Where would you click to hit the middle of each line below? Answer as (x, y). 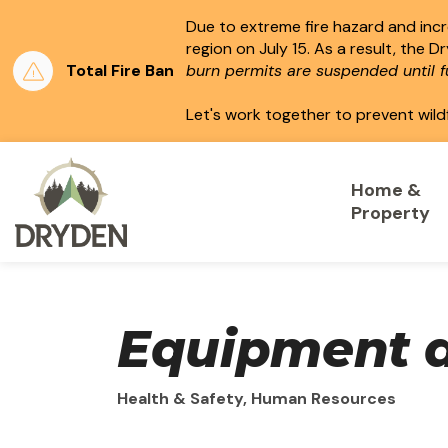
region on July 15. (250, 48)
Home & (386, 190)
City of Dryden (179, 167)
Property (390, 213)
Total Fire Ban (120, 70)
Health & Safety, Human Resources (256, 398)
